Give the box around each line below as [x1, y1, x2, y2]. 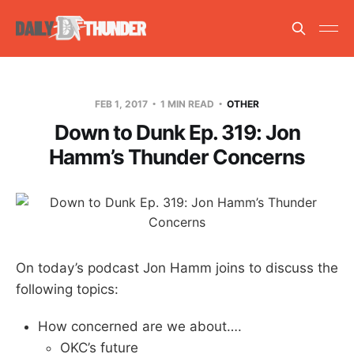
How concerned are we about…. [38, 318, 242, 334]
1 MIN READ [158, 97, 217, 110]
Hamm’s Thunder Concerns [49, 144, 305, 169]
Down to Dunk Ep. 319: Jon [54, 119, 300, 145]
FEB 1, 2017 [95, 97, 150, 110]
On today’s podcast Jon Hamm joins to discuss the [16, 259, 338, 276]
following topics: [16, 281, 119, 297]
